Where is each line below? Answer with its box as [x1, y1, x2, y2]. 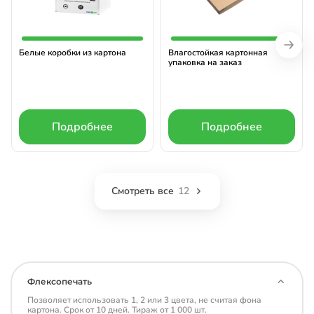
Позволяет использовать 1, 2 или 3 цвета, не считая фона [27, 294, 261, 306]
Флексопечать [27, 276, 92, 287]
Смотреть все [111, 184, 174, 198]
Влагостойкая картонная [168, 47, 268, 58]
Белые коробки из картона [19, 47, 126, 58]
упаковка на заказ [168, 57, 242, 68]
